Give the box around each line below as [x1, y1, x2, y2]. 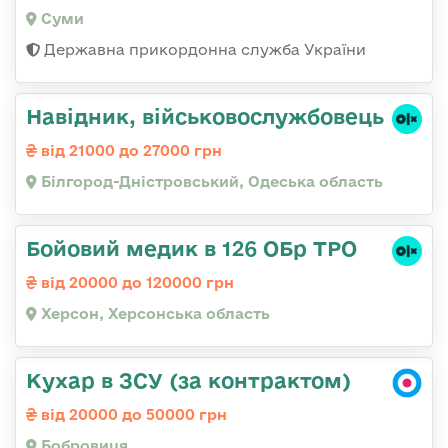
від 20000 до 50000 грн [37, 406, 227, 424]
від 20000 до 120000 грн [37, 274, 234, 292]
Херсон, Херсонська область [37, 305, 270, 323]
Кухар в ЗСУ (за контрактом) [26, 368, 351, 393]
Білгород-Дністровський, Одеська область [37, 173, 383, 191]
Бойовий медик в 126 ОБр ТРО [26, 236, 357, 261]
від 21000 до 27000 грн [37, 142, 222, 160]
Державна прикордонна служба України [40, 41, 366, 59]
